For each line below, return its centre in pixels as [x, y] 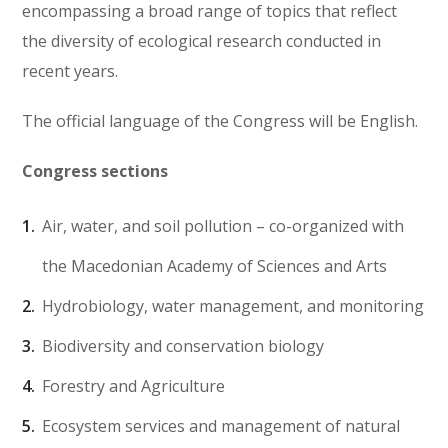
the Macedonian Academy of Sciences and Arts [215, 266]
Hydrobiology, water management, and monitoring [233, 306]
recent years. [70, 71]
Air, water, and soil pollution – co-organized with [223, 226]
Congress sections [95, 171]
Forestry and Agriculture [134, 386]
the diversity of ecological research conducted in [202, 41]
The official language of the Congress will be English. [220, 121]
